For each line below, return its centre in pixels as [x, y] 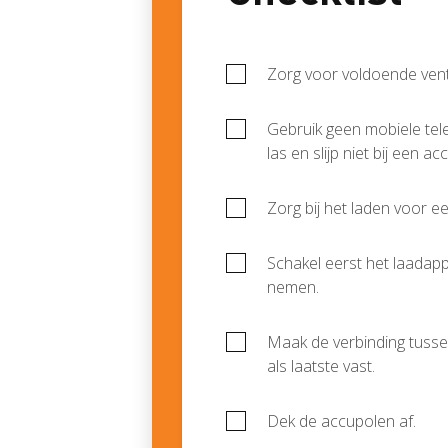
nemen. [293, 287]
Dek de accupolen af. [341, 421]
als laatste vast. [321, 366]
